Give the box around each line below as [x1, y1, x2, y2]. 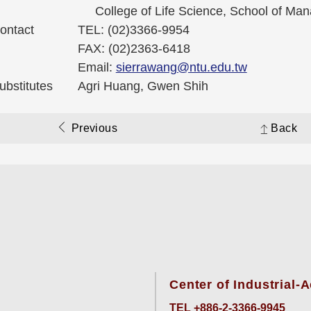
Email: [77, 60, 116, 75]
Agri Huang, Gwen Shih [77, 79, 208, 94]
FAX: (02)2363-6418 [77, 42, 190, 56]
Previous [71, 122, 118, 135]
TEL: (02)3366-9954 [77, 23, 190, 37]
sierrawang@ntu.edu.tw [115, 60, 247, 75]
